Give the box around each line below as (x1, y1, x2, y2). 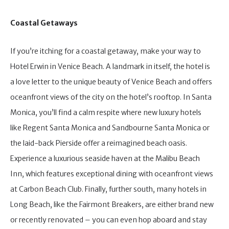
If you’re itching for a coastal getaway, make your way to (10, 46, 201, 56)
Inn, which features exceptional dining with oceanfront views (10, 169, 213, 178)
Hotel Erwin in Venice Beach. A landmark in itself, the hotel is (10, 61, 210, 71)
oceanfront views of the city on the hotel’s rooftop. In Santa (10, 92, 212, 102)
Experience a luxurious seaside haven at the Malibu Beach (10, 153, 200, 163)
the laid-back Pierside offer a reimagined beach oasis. (10, 138, 187, 148)
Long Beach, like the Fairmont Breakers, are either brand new (10, 199, 214, 209)
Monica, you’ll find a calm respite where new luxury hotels (10, 107, 201, 117)
